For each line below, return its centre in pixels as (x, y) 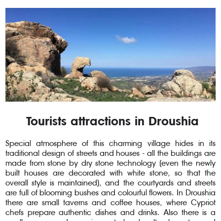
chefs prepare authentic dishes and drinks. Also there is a (110, 212)
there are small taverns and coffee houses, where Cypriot (110, 202)
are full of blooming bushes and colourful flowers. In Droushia (110, 192)
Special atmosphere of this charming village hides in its (110, 143)
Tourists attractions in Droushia (110, 121)
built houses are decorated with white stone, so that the (110, 173)
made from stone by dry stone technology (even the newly (110, 163)
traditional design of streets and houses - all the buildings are (110, 153)
